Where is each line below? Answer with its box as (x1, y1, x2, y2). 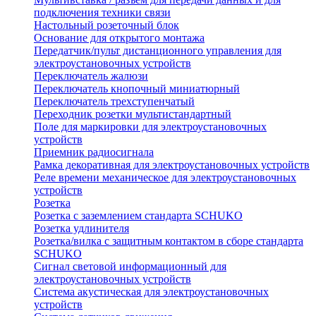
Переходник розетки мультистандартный (34, 108, 231, 121)
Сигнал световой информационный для (34, 260, 226, 273)
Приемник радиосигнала (34, 146, 154, 159)
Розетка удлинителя (34, 222, 129, 235)
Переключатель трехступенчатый (34, 95, 195, 108)
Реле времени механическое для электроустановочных (34, 171, 296, 184)
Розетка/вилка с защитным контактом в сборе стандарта (34, 235, 303, 248)
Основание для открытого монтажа (34, 32, 205, 44)
